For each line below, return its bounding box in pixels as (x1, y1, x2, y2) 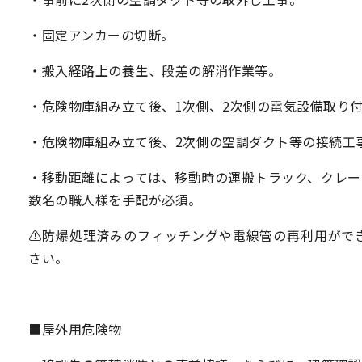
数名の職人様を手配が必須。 (28, 190, 202, 209)
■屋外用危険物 (28, 319, 122, 339)
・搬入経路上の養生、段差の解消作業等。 (28, 61, 282, 80)
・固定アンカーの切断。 (28, 25, 175, 44)
